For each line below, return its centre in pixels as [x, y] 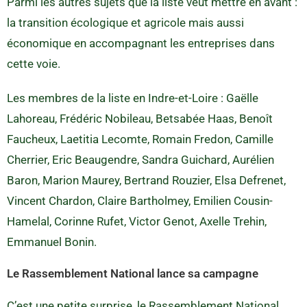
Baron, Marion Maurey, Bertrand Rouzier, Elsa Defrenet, [146, 180]
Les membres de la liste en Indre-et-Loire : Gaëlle [133, 98]
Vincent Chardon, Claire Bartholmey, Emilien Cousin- [140, 200]
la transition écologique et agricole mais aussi [125, 22]
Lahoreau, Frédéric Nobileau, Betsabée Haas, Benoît [140, 118]
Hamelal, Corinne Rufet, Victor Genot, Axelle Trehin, [137, 221]
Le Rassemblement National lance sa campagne [133, 273]
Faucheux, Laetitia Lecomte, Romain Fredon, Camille [140, 139]
